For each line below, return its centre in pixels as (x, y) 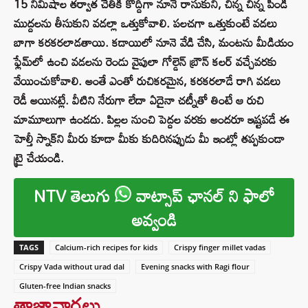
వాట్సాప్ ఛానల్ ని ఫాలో (203, 196)
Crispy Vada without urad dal (72, 267)
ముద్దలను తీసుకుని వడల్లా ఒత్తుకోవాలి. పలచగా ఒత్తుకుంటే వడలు (145, 23)
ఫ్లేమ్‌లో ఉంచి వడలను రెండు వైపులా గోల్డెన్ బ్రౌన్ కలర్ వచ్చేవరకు (145, 62)
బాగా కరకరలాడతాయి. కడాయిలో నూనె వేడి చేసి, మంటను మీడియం (154, 43)
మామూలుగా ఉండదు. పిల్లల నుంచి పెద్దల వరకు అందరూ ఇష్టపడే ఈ (152, 120)
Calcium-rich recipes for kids (106, 247)
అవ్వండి (154, 220)
